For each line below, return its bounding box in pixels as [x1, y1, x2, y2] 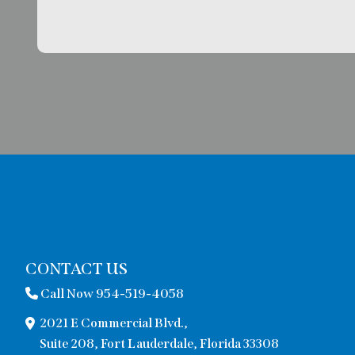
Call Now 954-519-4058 [38, 286, 184, 302]
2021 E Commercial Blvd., [40, 315, 188, 331]
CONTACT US [25, 259, 128, 279]
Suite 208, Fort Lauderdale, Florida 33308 [40, 336, 279, 352]
